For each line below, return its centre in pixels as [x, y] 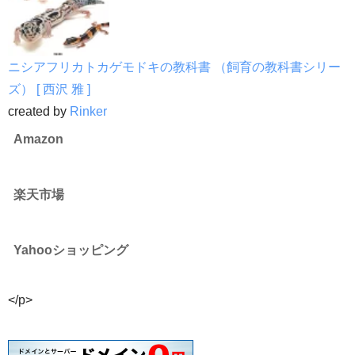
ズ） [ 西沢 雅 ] [49, 90]
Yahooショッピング [71, 250]
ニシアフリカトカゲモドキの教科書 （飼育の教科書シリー [174, 67]
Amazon [38, 139]
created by [39, 112]
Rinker [88, 112]
